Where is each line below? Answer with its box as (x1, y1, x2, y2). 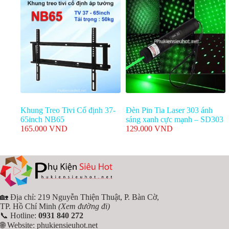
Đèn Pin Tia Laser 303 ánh (125, 106, 213, 115)
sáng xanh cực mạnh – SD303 (125, 115, 223, 124)
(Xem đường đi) (58, 201, 110, 211)
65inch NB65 (20, 115, 64, 124)
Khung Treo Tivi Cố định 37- (20, 106, 116, 115)
